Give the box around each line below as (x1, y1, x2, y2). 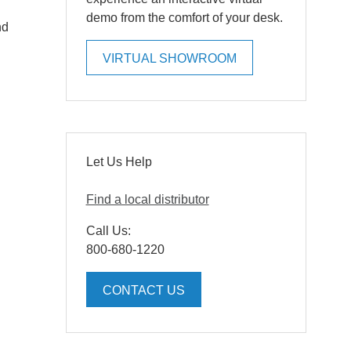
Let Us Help (85, 154, 152, 168)
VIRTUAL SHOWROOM (102, 51, 237, 65)
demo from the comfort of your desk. (85, 10, 283, 24)
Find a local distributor (85, 192, 209, 206)
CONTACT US (102, 283, 185, 297)
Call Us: (85, 223, 131, 237)
